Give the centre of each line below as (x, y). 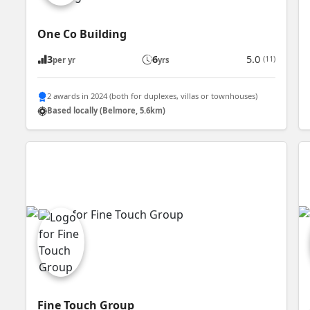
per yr (64, 60)
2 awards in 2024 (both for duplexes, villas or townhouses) (153, 96)
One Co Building (82, 34)
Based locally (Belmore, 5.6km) (107, 111)
